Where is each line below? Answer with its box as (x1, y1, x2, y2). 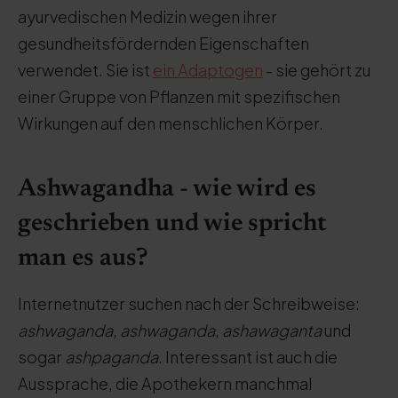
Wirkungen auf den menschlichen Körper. (18, 113, 323, 133)
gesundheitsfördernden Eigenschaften (18, 33, 309, 53)
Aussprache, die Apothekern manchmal (18, 373, 312, 394)
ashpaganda (65, 346, 158, 367)
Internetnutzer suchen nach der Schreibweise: (18, 293, 360, 314)
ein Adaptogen (153, 60, 263, 80)
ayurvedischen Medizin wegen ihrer (18, 6, 277, 27)
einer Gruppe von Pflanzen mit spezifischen (18, 86, 340, 107)
